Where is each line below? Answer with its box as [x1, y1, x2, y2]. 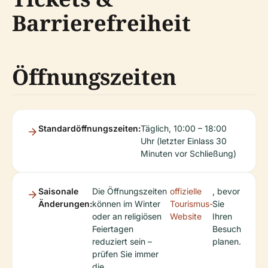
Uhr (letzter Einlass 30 [141, 136, 227, 147]
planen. [212, 236, 241, 247]
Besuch [212, 224, 241, 234]
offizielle [170, 186, 202, 197]
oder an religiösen [92, 211, 162, 222]
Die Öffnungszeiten [92, 186, 167, 197]
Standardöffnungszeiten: [38, 123, 141, 134]
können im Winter [92, 199, 160, 209]
